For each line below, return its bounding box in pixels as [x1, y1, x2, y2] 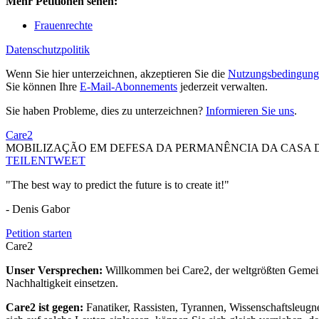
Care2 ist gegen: [6, 301, 86, 314]
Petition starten [6, 227, 72, 240]
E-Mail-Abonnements [80, 80, 177, 93]
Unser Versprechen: [6, 264, 105, 277]
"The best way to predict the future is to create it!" [6, 179, 229, 192]
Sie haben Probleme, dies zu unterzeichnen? [6, 105, 206, 117]
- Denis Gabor [6, 203, 70, 216]
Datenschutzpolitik [6, 43, 90, 56]
